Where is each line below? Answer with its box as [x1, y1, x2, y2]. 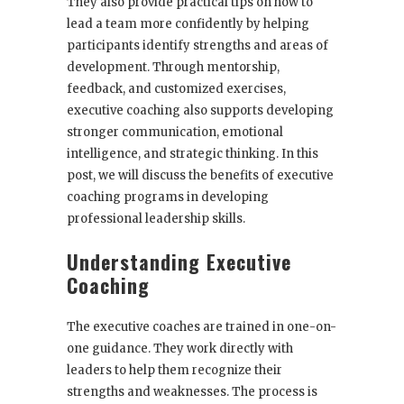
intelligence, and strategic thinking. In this [67, 146, 318, 162]
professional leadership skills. [67, 211, 245, 227]
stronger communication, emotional [67, 124, 283, 141]
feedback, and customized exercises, [67, 81, 286, 97]
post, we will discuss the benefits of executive [67, 168, 334, 184]
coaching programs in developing [67, 189, 269, 206]
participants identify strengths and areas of [67, 38, 328, 54]
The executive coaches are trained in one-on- [67, 319, 336, 335]
